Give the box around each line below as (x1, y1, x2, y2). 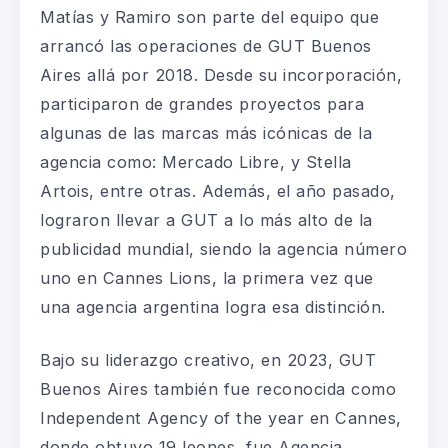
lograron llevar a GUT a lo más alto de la (40, 209, 373, 230)
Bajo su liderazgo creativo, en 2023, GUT (40, 349, 376, 370)
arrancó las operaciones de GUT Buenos (40, 35, 372, 56)
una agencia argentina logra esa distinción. (40, 296, 386, 317)
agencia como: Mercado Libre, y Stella (40, 151, 352, 172)
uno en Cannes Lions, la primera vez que (40, 267, 374, 288)
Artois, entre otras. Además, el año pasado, (40, 180, 396, 201)
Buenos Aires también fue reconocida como (40, 378, 396, 399)
